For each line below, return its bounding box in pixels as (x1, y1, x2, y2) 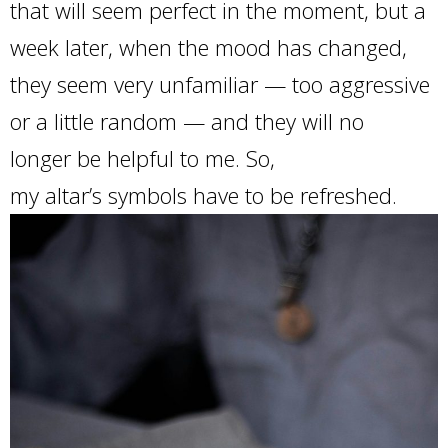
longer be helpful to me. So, (10, 143, 275, 173)
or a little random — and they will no (10, 106, 364, 136)
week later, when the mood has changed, (10, 32, 407, 62)
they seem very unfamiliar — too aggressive (10, 69, 430, 99)
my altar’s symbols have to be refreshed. (10, 180, 397, 210)
